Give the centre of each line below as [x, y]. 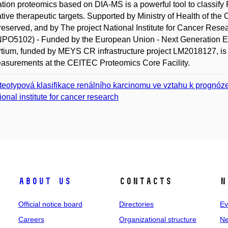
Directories [136, 204]
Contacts [145, 181]
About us [45, 181]
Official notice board [50, 204]
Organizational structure [158, 219]
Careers [31, 219]
